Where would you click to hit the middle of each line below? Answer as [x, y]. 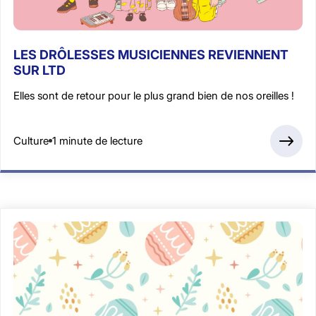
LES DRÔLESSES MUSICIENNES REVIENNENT [151, 54]
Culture [31, 141]
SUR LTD [39, 70]
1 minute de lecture [97, 141]
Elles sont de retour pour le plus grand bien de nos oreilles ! [154, 95]
